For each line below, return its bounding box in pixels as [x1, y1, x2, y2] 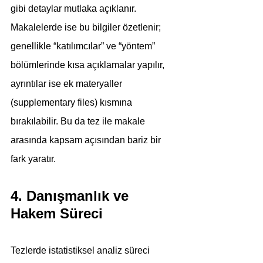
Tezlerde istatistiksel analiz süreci [11, 245, 152, 255]
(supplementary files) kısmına [11, 97, 134, 107]
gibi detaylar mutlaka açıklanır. [11, 4, 139, 14]
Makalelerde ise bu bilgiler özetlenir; [11, 22, 163, 32]
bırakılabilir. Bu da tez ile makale [11, 116, 147, 126]
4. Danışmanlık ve [11, 188, 133, 204]
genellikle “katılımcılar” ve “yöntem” [11, 41, 157, 51]
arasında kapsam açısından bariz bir [11, 135, 163, 145]
